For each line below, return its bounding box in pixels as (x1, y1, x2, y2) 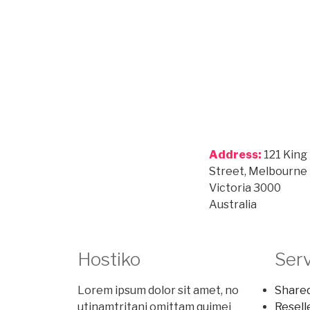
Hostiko (77, 248, 140, 271)
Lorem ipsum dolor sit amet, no (77, 284, 239, 298)
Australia (208, 198, 257, 212)
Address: (208, 148, 262, 162)
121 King (261, 148, 307, 162)
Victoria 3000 (208, 181, 281, 195)
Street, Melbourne (208, 165, 307, 179)
